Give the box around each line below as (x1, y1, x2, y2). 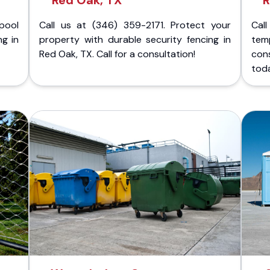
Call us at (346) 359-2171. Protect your (39, 19, 231, 32)
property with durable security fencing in (39, 33, 231, 46)
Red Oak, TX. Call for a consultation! (39, 48, 195, 61)
